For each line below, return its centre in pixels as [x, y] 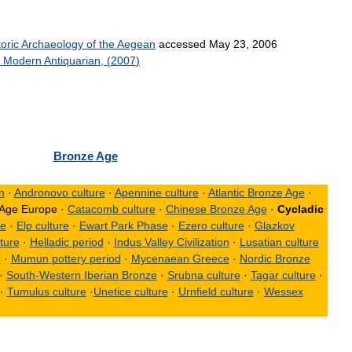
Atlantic [226, 192]
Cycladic [300, 209]
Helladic [49, 242]
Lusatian [260, 242]
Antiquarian [72, 60]
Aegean [136, 44]
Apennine [138, 192]
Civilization [203, 242]
